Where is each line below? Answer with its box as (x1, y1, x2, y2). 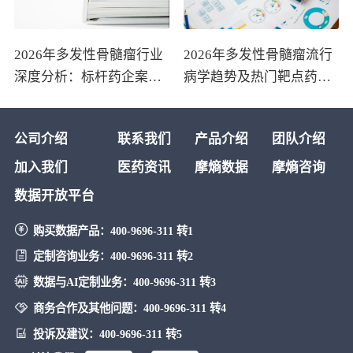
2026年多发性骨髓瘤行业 (13, 47, 163, 63)
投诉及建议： (32, 328, 99, 341)
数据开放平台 (13, 188, 95, 204)
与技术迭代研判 (13, 91, 108, 107)
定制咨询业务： (32, 250, 110, 263)
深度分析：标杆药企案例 (13, 69, 162, 85)
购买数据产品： (32, 224, 110, 237)
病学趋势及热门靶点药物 (183, 69, 331, 85)
